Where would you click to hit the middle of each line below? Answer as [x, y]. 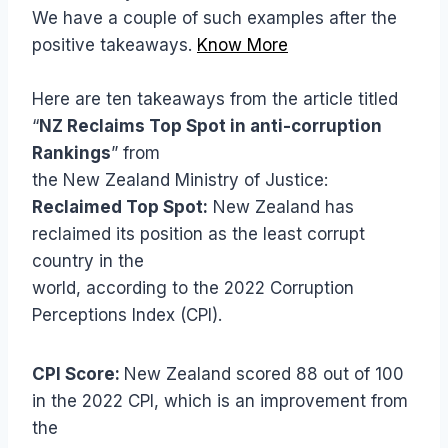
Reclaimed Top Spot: [120, 207]
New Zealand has [281, 207]
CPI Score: [78, 374]
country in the [88, 261]
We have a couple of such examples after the [214, 18]
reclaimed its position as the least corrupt [198, 234]
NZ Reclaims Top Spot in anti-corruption [210, 126]
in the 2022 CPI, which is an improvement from [220, 401]
